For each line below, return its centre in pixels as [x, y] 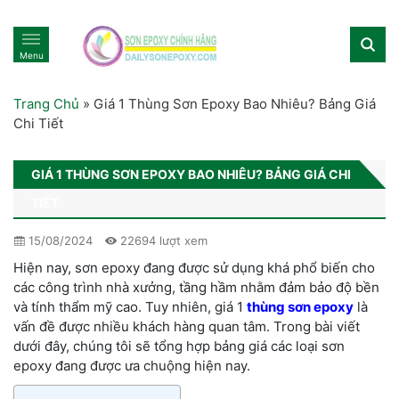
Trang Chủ [46, 103]
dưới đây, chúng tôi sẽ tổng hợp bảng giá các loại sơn [179, 346]
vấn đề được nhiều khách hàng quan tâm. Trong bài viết [187, 326]
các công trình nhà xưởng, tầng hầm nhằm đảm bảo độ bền [196, 287]
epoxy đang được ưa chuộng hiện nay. [132, 365]
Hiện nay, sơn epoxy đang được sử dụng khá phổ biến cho [194, 267]
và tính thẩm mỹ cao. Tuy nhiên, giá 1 [128, 306]
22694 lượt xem [162, 240]
